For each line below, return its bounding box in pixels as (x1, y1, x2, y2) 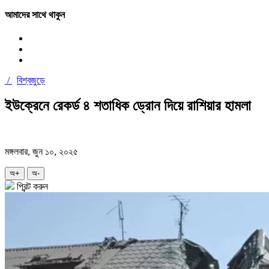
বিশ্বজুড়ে (17, 75, 45, 86)
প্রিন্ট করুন (14, 181, 48, 192)
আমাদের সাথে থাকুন (5, 10, 65, 20)
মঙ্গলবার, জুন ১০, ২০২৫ (5, 147, 78, 157)
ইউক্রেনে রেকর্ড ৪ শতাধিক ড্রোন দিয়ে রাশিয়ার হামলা (5, 98, 251, 114)
